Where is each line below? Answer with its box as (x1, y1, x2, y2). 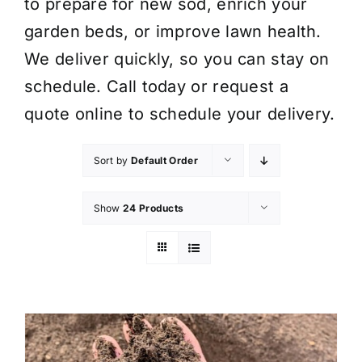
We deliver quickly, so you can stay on (24, 48, 330, 69)
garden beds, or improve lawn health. (24, 21, 322, 41)
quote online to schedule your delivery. (24, 103, 335, 124)
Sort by (93, 154, 131, 166)
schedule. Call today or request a (24, 76, 288, 96)
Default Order (130, 154, 198, 166)
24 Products (123, 201, 184, 214)
